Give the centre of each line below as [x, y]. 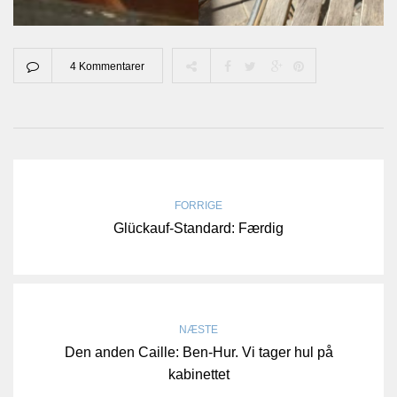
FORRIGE [198, 206]
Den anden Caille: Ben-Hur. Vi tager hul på [198, 353]
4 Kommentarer [107, 67]
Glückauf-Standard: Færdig [198, 229]
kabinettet [198, 375]
